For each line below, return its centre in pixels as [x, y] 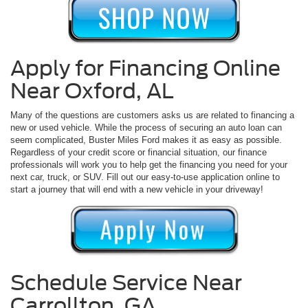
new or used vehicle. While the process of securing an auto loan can [146, 127]
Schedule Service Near [126, 282]
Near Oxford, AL [92, 90]
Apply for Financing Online [145, 68]
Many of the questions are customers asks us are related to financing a [152, 115]
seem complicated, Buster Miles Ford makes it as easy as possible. [146, 140]
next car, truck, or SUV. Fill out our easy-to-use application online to [145, 177]
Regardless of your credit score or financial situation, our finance [139, 152]
